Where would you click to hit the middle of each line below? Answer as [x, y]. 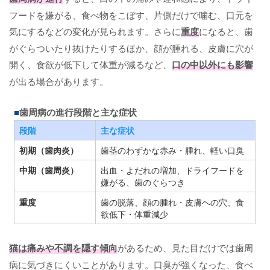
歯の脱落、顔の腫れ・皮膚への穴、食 [173, 202]
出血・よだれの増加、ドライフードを [173, 170]
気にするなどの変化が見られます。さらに [95, 31]
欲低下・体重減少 [135, 214]
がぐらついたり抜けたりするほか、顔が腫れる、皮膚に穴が [131, 48]
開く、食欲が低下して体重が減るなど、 [90, 64]
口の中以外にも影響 [212, 64]
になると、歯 [226, 31]
